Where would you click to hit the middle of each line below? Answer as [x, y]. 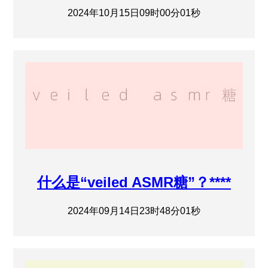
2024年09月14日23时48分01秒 [134, 211]
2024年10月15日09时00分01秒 [134, 13]
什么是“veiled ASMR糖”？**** [134, 182]
